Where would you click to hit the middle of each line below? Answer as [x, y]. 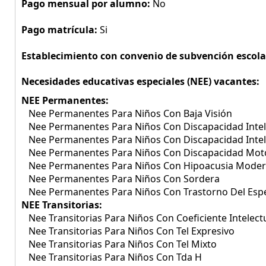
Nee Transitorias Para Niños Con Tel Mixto [119, 244]
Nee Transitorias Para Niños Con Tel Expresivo [128, 231]
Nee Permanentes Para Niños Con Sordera [121, 179]
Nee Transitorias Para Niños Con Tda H [112, 257]
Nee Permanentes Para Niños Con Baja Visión [127, 113]
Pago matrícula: [61, 30]
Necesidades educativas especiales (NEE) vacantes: [140, 81]
